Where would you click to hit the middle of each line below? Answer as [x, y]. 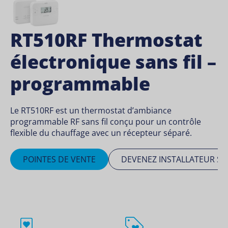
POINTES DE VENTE [59, 160]
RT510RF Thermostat [106, 40]
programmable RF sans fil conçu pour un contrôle [106, 122]
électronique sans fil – [113, 62]
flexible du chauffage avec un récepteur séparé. [101, 133]
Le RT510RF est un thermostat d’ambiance [91, 111]
